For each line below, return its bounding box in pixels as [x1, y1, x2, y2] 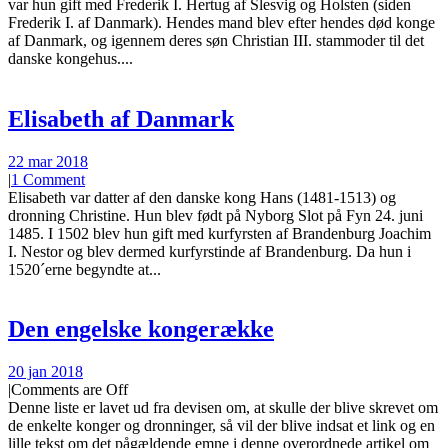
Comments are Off [11, 381, 128, 399]
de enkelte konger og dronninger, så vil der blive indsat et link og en [8, 417, 435, 435]
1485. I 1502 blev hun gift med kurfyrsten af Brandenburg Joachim [8, 224, 431, 242]
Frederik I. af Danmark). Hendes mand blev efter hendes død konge [8, 13, 435, 31]
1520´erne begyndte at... [8, 260, 161, 278]
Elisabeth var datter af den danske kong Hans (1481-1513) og [8, 188, 396, 206]
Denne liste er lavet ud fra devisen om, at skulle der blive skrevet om [8, 399, 438, 417]
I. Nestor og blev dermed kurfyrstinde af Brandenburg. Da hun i [8, 242, 411, 260]
